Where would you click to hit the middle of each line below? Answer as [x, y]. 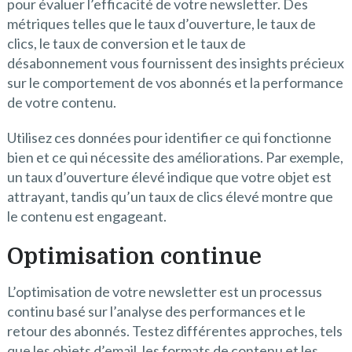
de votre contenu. [61, 103]
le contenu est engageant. [86, 216]
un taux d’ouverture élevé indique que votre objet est [169, 177]
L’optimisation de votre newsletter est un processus [164, 292]
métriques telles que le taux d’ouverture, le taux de [161, 24]
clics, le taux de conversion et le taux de [126, 44]
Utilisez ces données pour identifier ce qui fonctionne [169, 138]
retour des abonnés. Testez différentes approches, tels [174, 331]
